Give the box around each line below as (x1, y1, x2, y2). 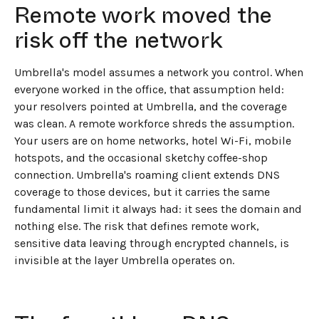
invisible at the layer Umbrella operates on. (14, 253, 234, 267)
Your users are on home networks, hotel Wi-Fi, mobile (14, 133, 291, 147)
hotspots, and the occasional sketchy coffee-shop (14, 150, 268, 164)
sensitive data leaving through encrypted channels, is (14, 236, 289, 250)
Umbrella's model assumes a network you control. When (14, 65, 303, 79)
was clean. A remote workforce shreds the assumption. (14, 116, 294, 130)
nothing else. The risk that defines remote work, (14, 219, 259, 233)
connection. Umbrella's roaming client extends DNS (14, 167, 280, 182)
